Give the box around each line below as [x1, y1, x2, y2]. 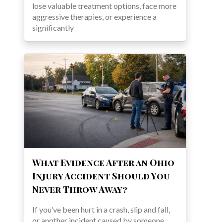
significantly [32, 22, 74, 32]
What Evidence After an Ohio [32, 156, 174, 168]
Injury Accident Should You [32, 169, 170, 182]
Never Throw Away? [32, 183, 127, 195]
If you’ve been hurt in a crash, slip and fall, [32, 204, 170, 214]
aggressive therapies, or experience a [32, 11, 157, 21]
